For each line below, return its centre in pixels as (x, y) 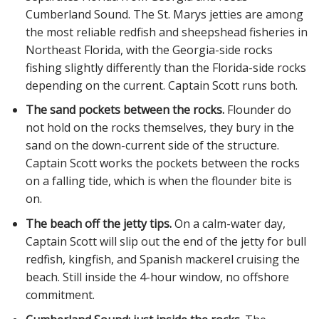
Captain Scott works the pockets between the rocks (162, 163)
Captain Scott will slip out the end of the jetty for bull (166, 242)
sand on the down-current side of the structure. (152, 146)
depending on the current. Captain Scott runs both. (161, 85)
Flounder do (257, 110)
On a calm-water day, (228, 224)
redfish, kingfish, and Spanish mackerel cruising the (162, 260)
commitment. (60, 295)
